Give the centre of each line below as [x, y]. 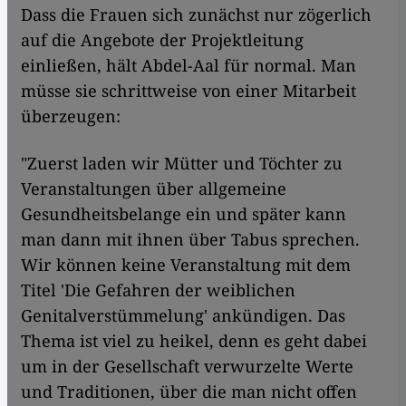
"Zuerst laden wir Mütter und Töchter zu [182, 164]
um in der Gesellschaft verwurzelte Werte [187, 367]
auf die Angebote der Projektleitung [162, 40]
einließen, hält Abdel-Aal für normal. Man [188, 66]
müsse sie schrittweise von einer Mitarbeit [188, 91]
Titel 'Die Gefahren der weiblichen [158, 290]
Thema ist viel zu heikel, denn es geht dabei [194, 341]
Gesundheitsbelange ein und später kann [184, 214]
